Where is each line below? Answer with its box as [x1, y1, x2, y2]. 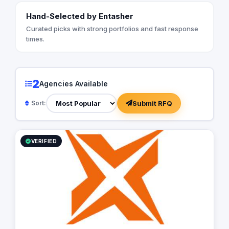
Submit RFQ [132, 99, 172, 107]
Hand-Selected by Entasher [26, 11, 133, 21]
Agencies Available [39, 79, 108, 88]
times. [26, 34, 44, 43]
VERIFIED [31, 138, 57, 145]
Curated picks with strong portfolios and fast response [26, 24, 198, 33]
